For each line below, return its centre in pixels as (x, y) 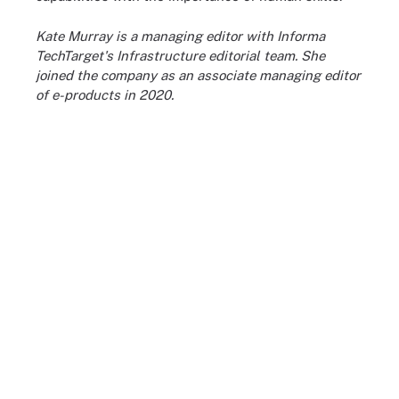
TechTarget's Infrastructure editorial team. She (180, 55)
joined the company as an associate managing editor (198, 75)
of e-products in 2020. (105, 94)
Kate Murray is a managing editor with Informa (180, 36)
